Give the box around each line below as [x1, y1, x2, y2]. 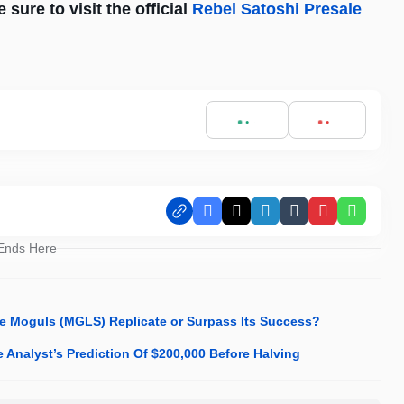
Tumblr [292, 210, 341, 226]
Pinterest [321, 210, 383, 226]
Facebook [206, 210, 275, 226]
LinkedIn [263, 210, 324, 226]
